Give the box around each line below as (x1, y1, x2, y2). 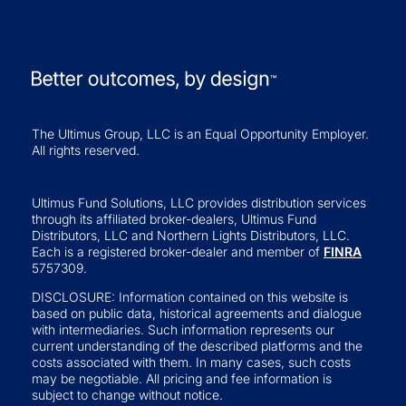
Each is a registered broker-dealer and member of (32, 243, 324, 259)
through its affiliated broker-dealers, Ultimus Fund (32, 210, 316, 227)
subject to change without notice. (32, 386, 223, 402)
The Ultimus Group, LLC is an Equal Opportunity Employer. (32, 125, 369, 141)
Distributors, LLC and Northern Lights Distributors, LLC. (32, 227, 350, 243)
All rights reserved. (32, 141, 140, 158)
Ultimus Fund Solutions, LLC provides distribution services (32, 194, 366, 210)
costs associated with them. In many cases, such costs (32, 353, 351, 370)
